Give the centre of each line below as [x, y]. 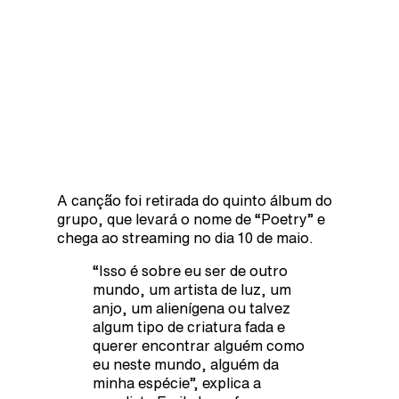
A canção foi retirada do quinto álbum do [195, 200]
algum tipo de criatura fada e [189, 326]
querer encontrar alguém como [199, 345]
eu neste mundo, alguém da [186, 364]
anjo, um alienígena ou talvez [191, 308]
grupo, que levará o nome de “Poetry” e [191, 219]
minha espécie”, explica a [177, 383]
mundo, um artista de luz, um [192, 289]
